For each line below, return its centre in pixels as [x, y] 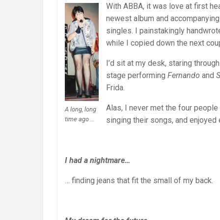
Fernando [184, 76]
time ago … [80, 119]
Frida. [115, 88]
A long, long [81, 109]
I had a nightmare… [98, 161]
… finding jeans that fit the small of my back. [139, 181]
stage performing [137, 76]
